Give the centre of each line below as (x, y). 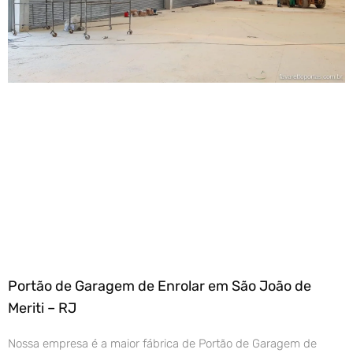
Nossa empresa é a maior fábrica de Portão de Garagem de (162, 344)
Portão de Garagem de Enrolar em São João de (160, 286)
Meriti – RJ (42, 308)
